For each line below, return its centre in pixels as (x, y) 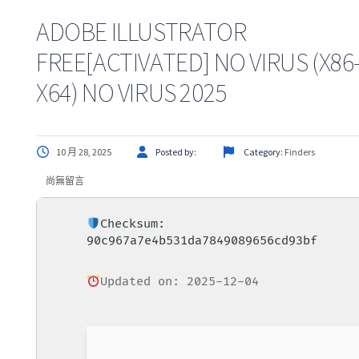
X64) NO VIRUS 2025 (131, 93)
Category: (263, 152)
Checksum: (133, 224)
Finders (300, 152)
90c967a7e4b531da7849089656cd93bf (202, 241)
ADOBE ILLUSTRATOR (141, 32)
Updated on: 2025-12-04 (180, 282)
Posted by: (177, 152)
